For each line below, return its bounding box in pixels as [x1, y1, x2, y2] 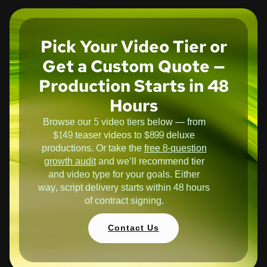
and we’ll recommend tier [95, 152, 204, 170]
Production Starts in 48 [38, 74, 229, 97]
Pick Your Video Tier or [40, 35, 227, 58]
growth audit [44, 152, 96, 170]
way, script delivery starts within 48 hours [38, 178, 210, 196]
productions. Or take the [41, 139, 144, 157]
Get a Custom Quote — [42, 54, 225, 77]
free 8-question [144, 139, 207, 157]
